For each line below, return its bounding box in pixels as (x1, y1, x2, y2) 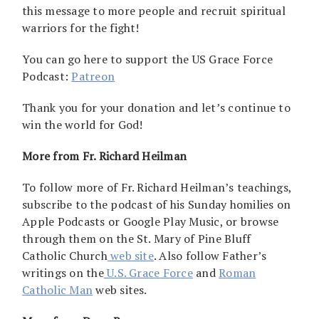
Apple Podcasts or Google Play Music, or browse (22, 213, 279, 229)
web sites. (93, 281, 147, 298)
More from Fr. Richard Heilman (22, 147, 187, 164)
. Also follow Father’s (153, 247, 267, 263)
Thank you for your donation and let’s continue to (22, 99, 291, 115)
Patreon (71, 68, 115, 84)
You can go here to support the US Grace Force (22, 51, 273, 67)
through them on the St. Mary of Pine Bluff (22, 230, 251, 246)
